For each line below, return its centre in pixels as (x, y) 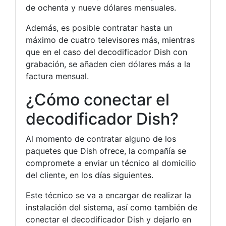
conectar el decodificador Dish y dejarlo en (108, 219)
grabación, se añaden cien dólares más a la (108, 64)
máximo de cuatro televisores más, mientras (110, 40)
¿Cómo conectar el (98, 99)
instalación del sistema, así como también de (111, 207)
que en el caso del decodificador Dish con (106, 52)
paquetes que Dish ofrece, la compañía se (106, 151)
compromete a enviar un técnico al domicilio (111, 163)
